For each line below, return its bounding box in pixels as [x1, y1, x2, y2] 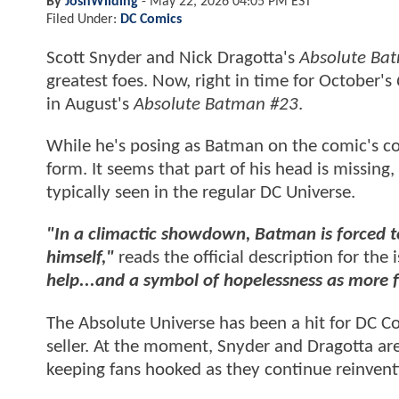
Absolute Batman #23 [134, 94, 298, 114]
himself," [46, 248, 114, 268]
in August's [46, 94, 134, 114]
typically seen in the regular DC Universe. [46, 183, 360, 203]
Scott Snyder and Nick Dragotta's [46, 48, 299, 68]
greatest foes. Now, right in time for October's [46, 71, 396, 91]
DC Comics [120, 12, 182, 27]
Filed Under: [46, 12, 120, 27]
